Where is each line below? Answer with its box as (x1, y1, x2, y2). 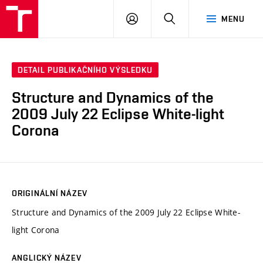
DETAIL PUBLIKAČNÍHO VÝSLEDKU (18, 65, 153, 75)
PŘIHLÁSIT (137, 14, 180, 23)
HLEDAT (175, 14, 206, 23)
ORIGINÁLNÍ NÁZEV (12, 188, 87, 198)
